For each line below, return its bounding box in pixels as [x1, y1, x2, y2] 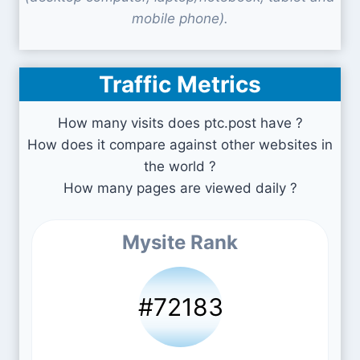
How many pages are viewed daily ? [63, 180, 297, 196]
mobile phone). [132, 10, 228, 27]
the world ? [144, 158, 216, 174]
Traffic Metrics [99, 71, 261, 98]
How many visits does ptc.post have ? [57, 115, 303, 131]
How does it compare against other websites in [27, 137, 333, 153]
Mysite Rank [122, 231, 238, 254]
